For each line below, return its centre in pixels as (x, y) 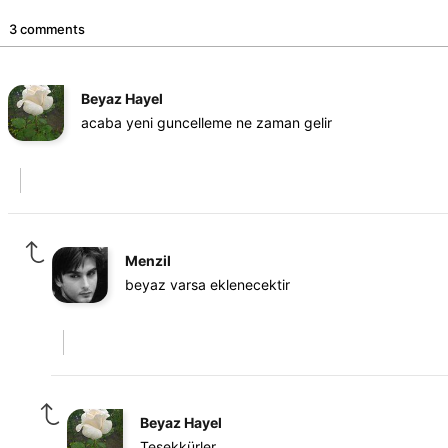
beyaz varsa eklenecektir (207, 284)
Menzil (148, 260)
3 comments (47, 29)
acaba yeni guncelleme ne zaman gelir (206, 122)
